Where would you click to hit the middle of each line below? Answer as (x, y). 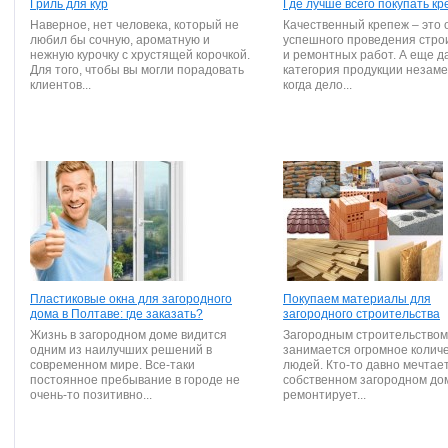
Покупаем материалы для (357, 299)
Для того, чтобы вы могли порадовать (137, 70)
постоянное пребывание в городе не (135, 380)
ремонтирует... (324, 395)
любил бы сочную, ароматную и (120, 40)
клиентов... (60, 85)
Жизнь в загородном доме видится (128, 335)
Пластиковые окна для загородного (131, 299)
